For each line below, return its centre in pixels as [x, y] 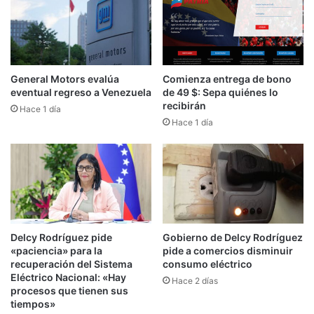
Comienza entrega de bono [227, 79]
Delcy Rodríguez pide [61, 237]
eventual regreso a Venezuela [81, 93]
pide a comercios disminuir [228, 250]
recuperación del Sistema [71, 264]
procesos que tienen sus [69, 290]
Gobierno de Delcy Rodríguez [233, 237]
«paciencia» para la [56, 250]
